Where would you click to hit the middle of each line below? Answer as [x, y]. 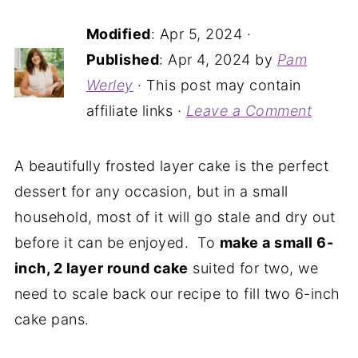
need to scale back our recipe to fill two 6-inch [177, 294]
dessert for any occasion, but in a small [151, 191]
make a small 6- [276, 243]
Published [123, 60]
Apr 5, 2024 [201, 34]
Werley [109, 85]
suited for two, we [253, 268]
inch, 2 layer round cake [101, 268]
